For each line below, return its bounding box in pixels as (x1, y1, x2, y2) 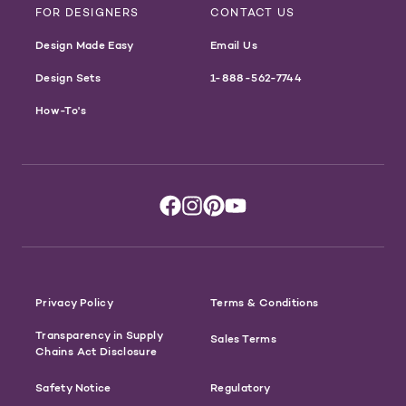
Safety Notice (35, 381, 111, 395)
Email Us (210, 38, 257, 53)
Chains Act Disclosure (35, 344, 158, 359)
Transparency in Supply (35, 328, 162, 343)
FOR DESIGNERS (35, 5, 140, 20)
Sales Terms (210, 332, 276, 346)
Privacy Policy (35, 295, 114, 310)
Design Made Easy (35, 38, 134, 53)
